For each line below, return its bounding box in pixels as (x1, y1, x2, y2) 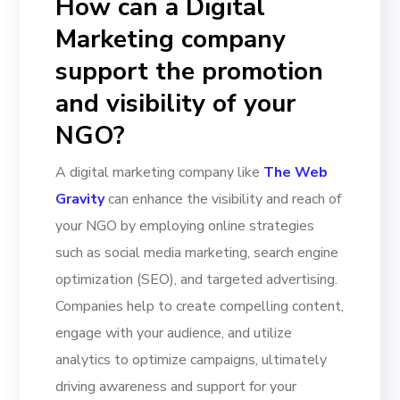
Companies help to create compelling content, (55, 296, 345, 316)
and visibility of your (55, 86, 296, 121)
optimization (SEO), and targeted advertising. (55, 269, 338, 289)
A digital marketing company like (55, 162, 264, 182)
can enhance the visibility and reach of (104, 188, 342, 209)
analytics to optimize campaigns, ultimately (55, 349, 328, 370)
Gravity (55, 188, 105, 209)
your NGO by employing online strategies (55, 215, 315, 236)
